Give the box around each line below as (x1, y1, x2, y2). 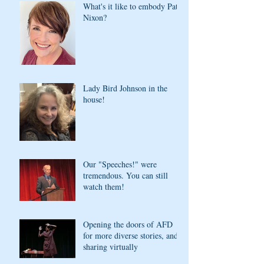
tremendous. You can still (83, 169, 168, 181)
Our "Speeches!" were (83, 158, 157, 170)
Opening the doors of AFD (83, 218, 173, 230)
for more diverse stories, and (83, 229, 178, 241)
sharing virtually (83, 240, 138, 252)
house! (83, 93, 105, 105)
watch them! (83, 180, 124, 192)
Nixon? (83, 11, 107, 23)
